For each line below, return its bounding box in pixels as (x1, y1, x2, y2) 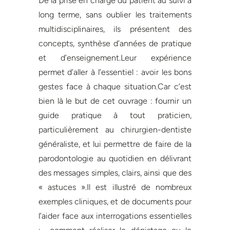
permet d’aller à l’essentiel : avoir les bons (38, 67, 192, 77)
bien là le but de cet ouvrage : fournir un (38, 95, 192, 106)
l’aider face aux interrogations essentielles (38, 210, 192, 221)
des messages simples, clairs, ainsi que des (38, 167, 192, 178)
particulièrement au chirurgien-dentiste (38, 124, 192, 135)
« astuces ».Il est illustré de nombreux (38, 182, 192, 192)
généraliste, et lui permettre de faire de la (38, 139, 192, 149)
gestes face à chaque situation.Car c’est (38, 81, 192, 91)
